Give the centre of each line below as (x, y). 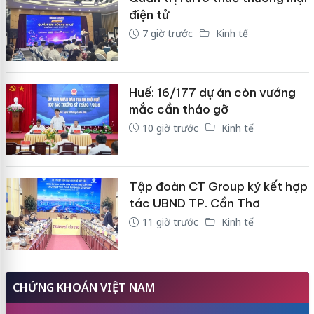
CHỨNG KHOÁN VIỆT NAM (83, 287)
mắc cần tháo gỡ (178, 109)
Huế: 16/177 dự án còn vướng (212, 92)
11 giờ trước (170, 222)
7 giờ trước (167, 34)
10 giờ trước (170, 128)
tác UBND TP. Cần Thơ (194, 204)
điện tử (149, 15)
